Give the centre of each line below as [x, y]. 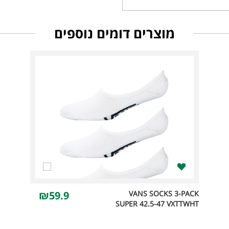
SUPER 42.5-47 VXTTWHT [157, 204]
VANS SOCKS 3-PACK [164, 193]
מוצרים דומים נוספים [114, 33]
